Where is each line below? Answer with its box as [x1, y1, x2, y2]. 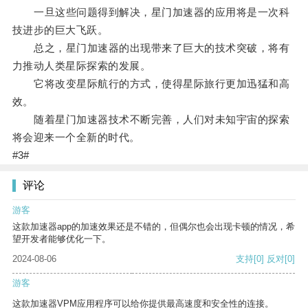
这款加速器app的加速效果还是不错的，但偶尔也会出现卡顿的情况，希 [12, 221, 295, 232]
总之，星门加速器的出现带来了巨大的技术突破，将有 [12, 42, 290, 54]
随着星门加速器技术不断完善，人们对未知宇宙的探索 [12, 113, 290, 126]
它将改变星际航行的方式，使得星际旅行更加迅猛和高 [12, 78, 290, 90]
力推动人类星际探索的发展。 [12, 60, 151, 72]
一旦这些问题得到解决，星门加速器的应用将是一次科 [12, 6, 290, 19]
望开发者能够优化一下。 [12, 234, 111, 245]
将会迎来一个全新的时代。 [12, 131, 140, 144]
